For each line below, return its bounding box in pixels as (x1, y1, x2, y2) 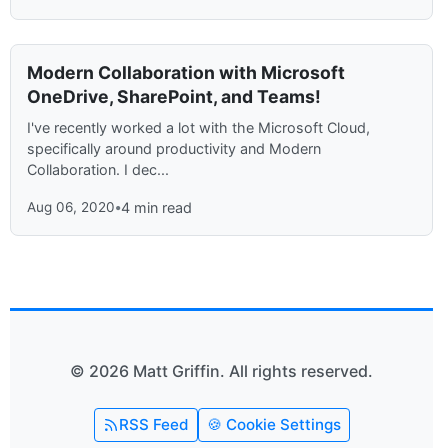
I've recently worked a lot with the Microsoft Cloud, (27, 119, 370, 137)
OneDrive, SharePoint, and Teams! (27, 86, 321, 108)
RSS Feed (118, 415, 189, 435)
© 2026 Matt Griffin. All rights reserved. (70, 361, 373, 382)
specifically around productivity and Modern (27, 140, 321, 158)
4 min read (121, 199, 192, 217)
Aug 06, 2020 (27, 199, 115, 216)
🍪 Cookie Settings (206, 415, 341, 435)
